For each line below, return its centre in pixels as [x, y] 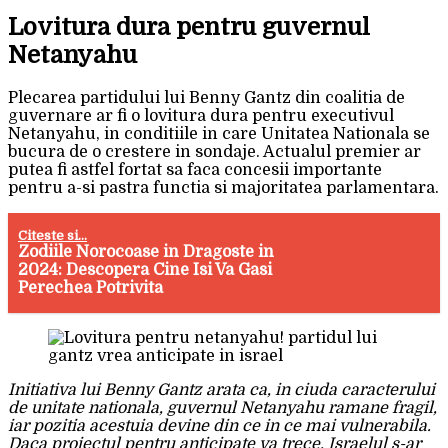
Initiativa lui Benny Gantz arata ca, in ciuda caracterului [221, 390]
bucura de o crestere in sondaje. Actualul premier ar [214, 152]
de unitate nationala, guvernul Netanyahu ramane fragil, [222, 408]
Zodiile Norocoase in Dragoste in [146, 252]
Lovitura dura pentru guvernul [189, 27]
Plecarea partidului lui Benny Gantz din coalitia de [206, 98]
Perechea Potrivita [91, 288]
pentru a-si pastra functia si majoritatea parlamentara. [223, 188]
